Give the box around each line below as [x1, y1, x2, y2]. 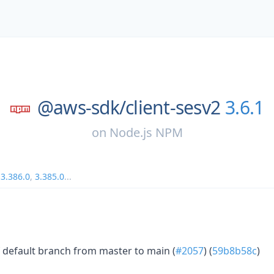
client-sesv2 [125, 95, 220, 120]
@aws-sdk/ [37, 95, 125, 120]
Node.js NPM [109, 124, 183, 141]
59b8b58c [212, 243, 257, 257]
